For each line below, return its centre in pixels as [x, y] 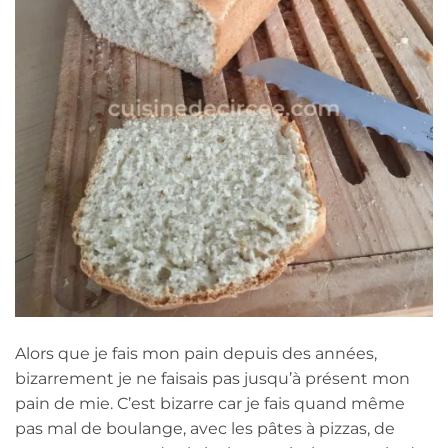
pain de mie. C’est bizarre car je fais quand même [210, 403]
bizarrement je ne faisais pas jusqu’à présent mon [212, 378]
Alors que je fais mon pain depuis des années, [196, 353]
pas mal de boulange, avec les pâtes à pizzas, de [205, 428]
